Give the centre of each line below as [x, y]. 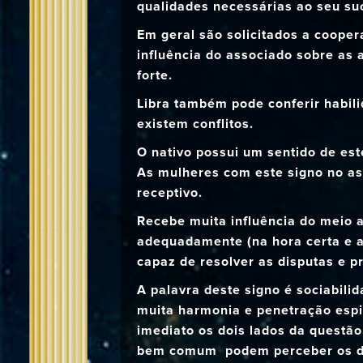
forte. [155, 75]
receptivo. [170, 193]
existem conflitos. [196, 124]
